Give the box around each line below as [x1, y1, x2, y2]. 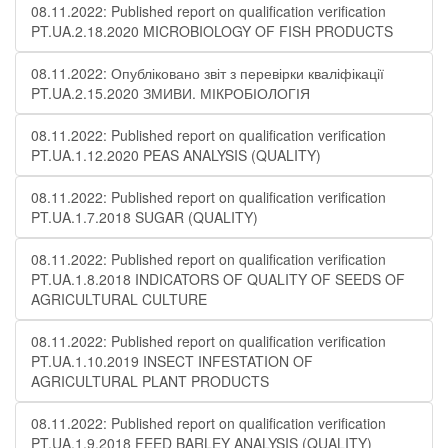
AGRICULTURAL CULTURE [31, 289, 207, 309]
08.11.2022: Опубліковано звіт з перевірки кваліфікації [31, 63, 384, 83]
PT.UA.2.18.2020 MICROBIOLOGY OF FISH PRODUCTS [31, 21, 393, 41]
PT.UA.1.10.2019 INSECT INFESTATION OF [31, 351, 313, 371]
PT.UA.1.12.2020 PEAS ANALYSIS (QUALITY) [31, 145, 321, 165]
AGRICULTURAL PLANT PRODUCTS [31, 371, 269, 391]
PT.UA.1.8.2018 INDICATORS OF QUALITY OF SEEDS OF [31, 269, 405, 289]
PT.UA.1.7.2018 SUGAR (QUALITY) [31, 207, 258, 227]
